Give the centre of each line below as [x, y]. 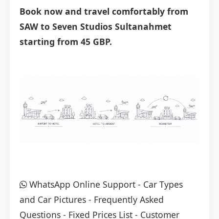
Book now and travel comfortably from [104, 11]
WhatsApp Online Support [81, 185]
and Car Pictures [53, 200]
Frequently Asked [129, 200]
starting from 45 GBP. [66, 42]
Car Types [163, 185]
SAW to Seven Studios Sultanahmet [96, 27]
